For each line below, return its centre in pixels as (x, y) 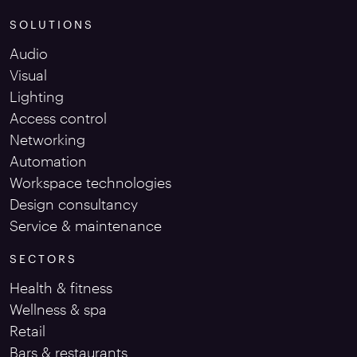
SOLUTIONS (52, 24)
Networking (47, 139)
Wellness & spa (58, 309)
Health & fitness (61, 287)
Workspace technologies (92, 182)
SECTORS (43, 258)
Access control (58, 118)
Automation (48, 161)
